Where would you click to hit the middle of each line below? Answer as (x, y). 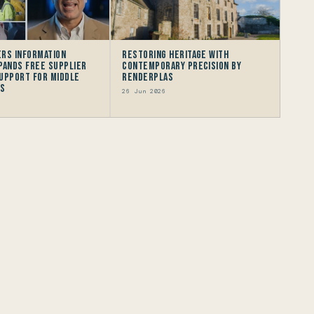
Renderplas (148, 77)
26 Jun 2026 (144, 91)
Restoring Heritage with (176, 55)
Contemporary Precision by (182, 66)
